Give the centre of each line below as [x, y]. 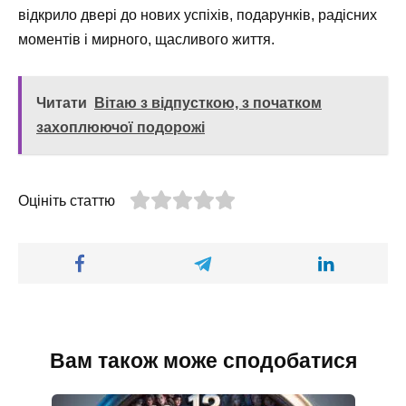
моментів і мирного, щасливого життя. [146, 40]
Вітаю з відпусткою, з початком [208, 103]
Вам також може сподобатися [203, 360]
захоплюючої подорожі [121, 128]
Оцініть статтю [67, 201]
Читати [62, 103]
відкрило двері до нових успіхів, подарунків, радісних [198, 15]
